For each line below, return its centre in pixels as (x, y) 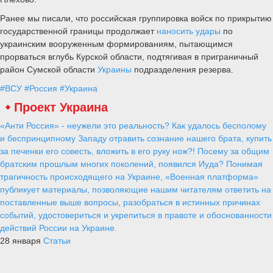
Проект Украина (61, 107)
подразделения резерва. (184, 70)
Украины (116, 70)
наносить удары (189, 31)
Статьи (57, 240)
